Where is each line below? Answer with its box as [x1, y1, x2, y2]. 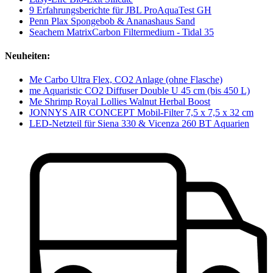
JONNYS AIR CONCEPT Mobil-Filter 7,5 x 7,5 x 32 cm [29, 107, 253, 118]
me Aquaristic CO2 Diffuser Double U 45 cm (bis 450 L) [29, 85, 250, 96]
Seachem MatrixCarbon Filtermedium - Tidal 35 [29, 26, 214, 37]
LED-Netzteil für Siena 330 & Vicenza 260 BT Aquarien [29, 118, 249, 129]
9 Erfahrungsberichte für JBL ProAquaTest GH [29, 4, 211, 15]
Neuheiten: [5, 50, 50, 61]
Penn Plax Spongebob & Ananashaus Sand [29, 15, 195, 26]
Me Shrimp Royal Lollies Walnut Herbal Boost [29, 96, 210, 107]
